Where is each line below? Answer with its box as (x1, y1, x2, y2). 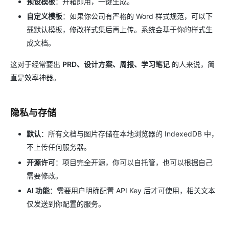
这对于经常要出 (10, 60, 62, 69)
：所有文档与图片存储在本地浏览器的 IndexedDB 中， (41, 129, 218, 139)
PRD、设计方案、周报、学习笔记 (62, 60, 170, 69)
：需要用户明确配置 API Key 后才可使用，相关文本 (50, 186, 215, 195)
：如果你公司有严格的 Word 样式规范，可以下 (62, 12, 213, 21)
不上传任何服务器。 (27, 143, 91, 152)
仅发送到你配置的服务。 (27, 199, 105, 209)
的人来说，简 (170, 60, 215, 69)
